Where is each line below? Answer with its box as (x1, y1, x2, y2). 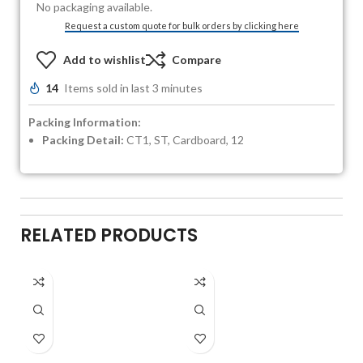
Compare (172, 53, 221, 67)
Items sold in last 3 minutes (64, 81, 203, 96)
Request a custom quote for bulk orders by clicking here (64, 19, 299, 31)
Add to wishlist (62, 53, 146, 67)
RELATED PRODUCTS (20, 222, 198, 248)
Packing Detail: (42, 132, 124, 147)
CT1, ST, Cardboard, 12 (124, 132, 244, 147)
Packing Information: (28, 114, 141, 129)
